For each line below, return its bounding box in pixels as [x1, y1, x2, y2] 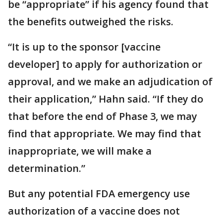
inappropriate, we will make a [8, 144, 152, 158]
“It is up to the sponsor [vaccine [8, 40, 161, 54]
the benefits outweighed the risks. [8, 14, 173, 28]
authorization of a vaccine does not [8, 204, 180, 218]
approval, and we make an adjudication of [8, 74, 213, 88]
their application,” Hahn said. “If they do [8, 92, 203, 106]
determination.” [8, 161, 85, 175]
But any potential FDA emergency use [8, 186, 190, 200]
